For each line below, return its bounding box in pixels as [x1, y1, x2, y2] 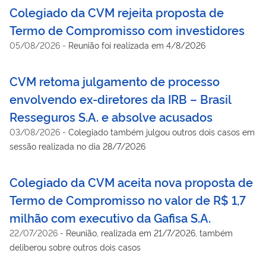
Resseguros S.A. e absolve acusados [9, 107, 213, 125]
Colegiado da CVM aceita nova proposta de [9, 173, 253, 190]
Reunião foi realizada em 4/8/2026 [68, 39, 205, 50]
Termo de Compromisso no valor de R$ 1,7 [9, 191, 246, 208]
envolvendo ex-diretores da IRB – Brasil [9, 90, 231, 107]
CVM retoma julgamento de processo [9, 72, 220, 89]
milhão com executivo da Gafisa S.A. [9, 208, 211, 226]
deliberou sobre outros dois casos [9, 240, 141, 252]
